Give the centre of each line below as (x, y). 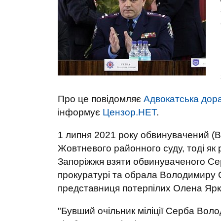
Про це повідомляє (101, 99)
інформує (80, 112)
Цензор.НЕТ (129, 112)
